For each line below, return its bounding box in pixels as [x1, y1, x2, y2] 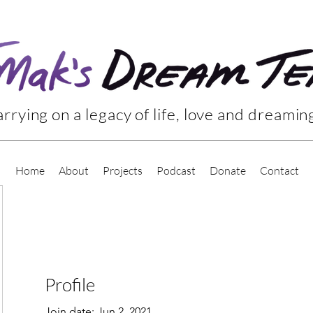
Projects [103, 163, 143, 177]
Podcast [156, 163, 196, 177]
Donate [210, 163, 247, 177]
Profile [45, 273, 95, 296]
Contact [260, 163, 300, 177]
